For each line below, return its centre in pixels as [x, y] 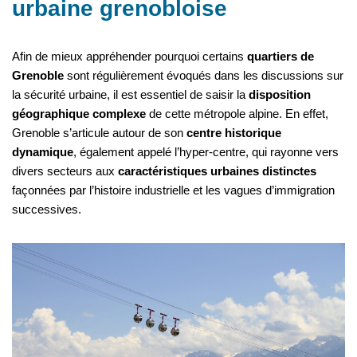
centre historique [234, 133]
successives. [47, 210]
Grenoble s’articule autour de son [99, 133]
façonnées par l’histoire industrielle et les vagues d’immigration [173, 190]
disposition [280, 95]
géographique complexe [79, 114]
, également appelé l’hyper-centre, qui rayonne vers [206, 152]
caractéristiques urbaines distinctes [217, 171]
